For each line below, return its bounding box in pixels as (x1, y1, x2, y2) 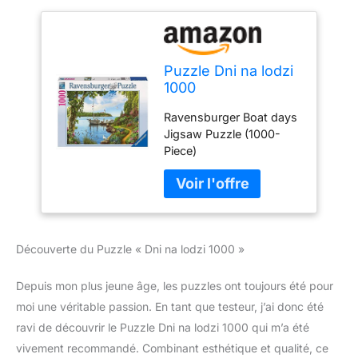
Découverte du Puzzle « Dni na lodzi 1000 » (16, 241, 245, 256)
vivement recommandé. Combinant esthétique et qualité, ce (16, 340, 328, 355)
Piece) (164, 143, 197, 157)
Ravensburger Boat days (164, 109, 298, 124)
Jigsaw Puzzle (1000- (164, 126, 281, 141)
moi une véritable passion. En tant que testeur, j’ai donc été (16, 299, 324, 313)
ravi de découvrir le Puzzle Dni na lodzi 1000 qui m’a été (16, 320, 309, 334)
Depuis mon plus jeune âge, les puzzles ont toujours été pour (16, 278, 333, 292)
